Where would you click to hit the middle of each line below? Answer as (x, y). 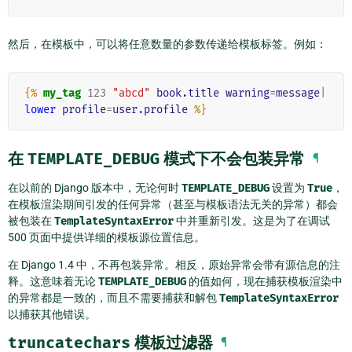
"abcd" (131, 93)
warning (247, 93)
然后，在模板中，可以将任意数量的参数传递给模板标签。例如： (167, 44)
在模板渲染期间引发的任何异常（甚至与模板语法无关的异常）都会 (173, 205)
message (298, 93)
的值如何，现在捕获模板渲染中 (264, 282)
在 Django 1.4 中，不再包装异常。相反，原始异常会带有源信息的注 (174, 265)
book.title (188, 93)
